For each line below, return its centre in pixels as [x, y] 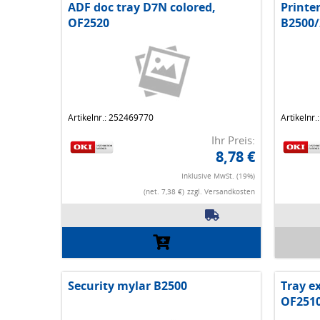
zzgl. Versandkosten [221, 192]
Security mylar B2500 [127, 286]
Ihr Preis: [233, 140]
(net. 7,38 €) [164, 192]
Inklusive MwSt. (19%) [218, 176]
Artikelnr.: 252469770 [111, 118]
